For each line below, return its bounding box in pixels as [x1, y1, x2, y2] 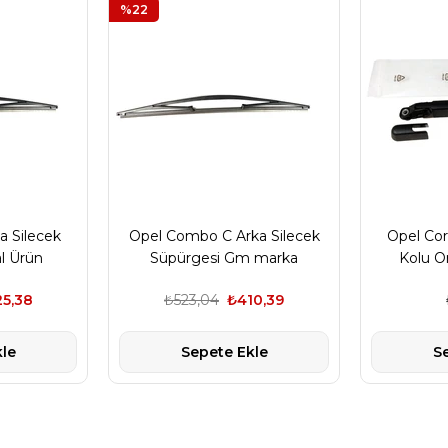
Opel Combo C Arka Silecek [128, 227, 320, 245]
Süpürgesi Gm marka [150, 249, 298, 267]
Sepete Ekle [180, 343, 268, 361]
